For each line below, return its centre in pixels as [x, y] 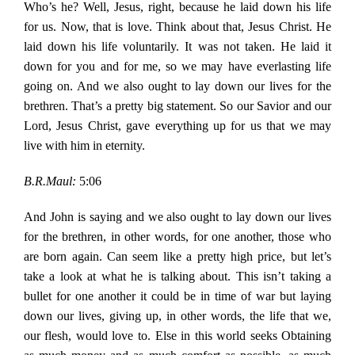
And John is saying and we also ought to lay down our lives [177, 217]
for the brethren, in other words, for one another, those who [177, 237]
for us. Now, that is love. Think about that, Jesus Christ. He [177, 27]
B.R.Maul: [50, 181]
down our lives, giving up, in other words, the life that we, [177, 316]
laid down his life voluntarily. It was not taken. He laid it [177, 47]
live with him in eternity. [84, 146]
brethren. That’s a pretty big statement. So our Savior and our [177, 106]
